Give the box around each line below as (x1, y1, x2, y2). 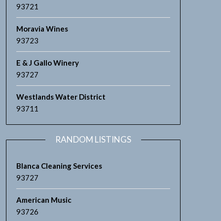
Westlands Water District (16, 92, 106, 101)
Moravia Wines (16, 24, 68, 33)
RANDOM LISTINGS (55, 134, 131, 145)
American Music (16, 195, 72, 204)
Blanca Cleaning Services (16, 161, 102, 170)
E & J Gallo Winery (16, 58, 79, 67)
